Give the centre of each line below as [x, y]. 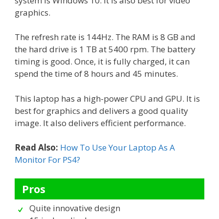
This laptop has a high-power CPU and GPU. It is [107, 98]
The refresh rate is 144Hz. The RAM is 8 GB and [105, 37]
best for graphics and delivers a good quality [101, 110]
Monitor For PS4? [47, 160]
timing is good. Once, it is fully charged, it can [102, 62]
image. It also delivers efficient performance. [100, 123]
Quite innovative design [75, 208]
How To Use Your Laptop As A [118, 148]
